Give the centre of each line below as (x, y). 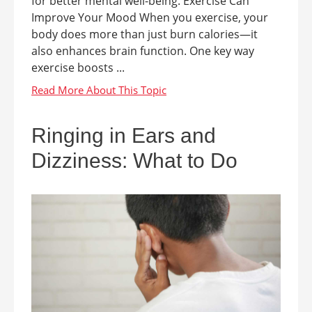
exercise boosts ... (78, 67)
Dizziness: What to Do (134, 160)
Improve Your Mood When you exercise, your (150, 17)
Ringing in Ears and (124, 135)
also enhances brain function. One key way (143, 50)
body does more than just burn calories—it (145, 34)
